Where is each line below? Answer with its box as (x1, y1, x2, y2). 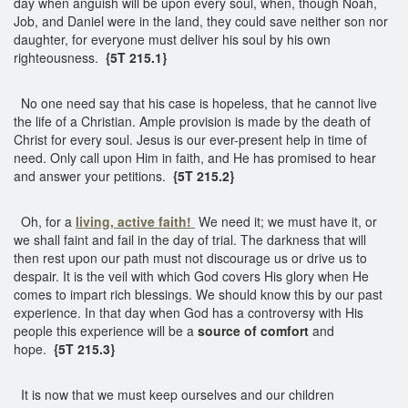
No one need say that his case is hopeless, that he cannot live (14, 93, 377, 112)
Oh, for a (14, 211, 76, 230)
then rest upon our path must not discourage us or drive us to (14, 248, 367, 267)
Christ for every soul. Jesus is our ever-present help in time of (14, 129, 367, 148)
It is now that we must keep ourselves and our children (14, 384, 334, 403)
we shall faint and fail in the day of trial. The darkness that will (14, 229, 366, 249)
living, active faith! (76, 211, 195, 230)
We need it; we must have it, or (195, 211, 377, 230)
